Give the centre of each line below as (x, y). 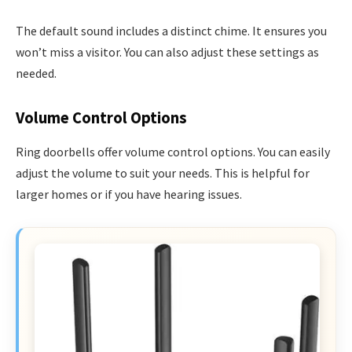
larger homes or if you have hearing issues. (129, 194)
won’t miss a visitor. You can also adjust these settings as (167, 52)
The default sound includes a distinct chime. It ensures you (171, 31)
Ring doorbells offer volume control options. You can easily (173, 152)
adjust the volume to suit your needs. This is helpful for (163, 173)
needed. (36, 73)
